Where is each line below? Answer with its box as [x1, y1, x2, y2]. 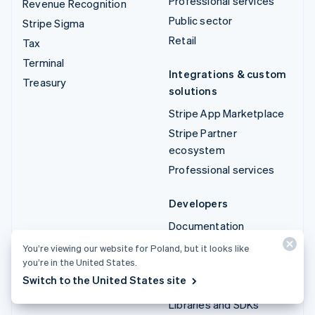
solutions [169, 83, 217, 98]
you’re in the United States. [22, 256, 137, 268]
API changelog [169, 277, 238, 292]
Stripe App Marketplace [169, 105, 285, 120]
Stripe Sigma [22, 15, 85, 30]
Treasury [22, 75, 67, 89]
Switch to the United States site [22, 273, 186, 287]
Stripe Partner [169, 125, 237, 140]
